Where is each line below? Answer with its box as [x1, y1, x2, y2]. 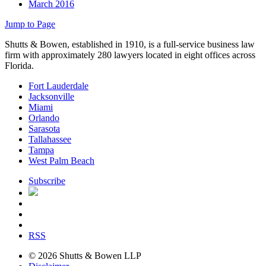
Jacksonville [28, 91, 74, 102]
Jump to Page [5, 19, 55, 30]
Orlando [28, 113, 59, 123]
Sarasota [28, 123, 60, 134]
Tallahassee [28, 134, 71, 145]
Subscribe [28, 176, 65, 186]
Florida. [5, 61, 34, 71]
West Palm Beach [28, 156, 94, 166]
